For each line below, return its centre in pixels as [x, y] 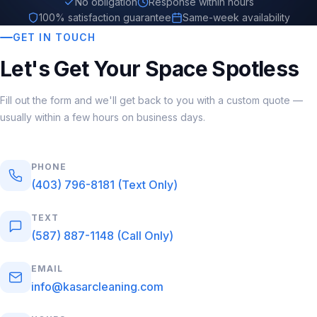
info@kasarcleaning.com [97, 286]
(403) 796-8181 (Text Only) [104, 184]
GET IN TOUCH [54, 37]
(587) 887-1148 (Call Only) [102, 235]
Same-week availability [236, 17]
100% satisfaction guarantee [105, 17]
